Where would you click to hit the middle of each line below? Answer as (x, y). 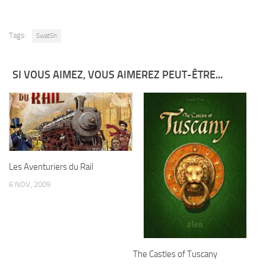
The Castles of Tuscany (175, 254)
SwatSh (47, 36)
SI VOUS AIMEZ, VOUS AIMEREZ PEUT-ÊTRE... (118, 75)
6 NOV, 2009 (30, 185)
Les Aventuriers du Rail (51, 167)
